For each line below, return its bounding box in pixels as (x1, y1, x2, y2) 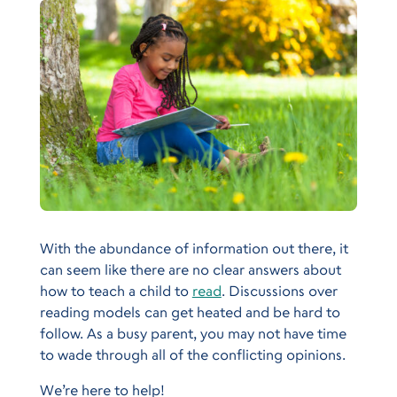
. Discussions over (221, 281, 338, 300)
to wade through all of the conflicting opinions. (39, 345, 346, 363)
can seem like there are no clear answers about (39, 260, 341, 278)
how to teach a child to (39, 281, 192, 300)
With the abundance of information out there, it (39, 238, 348, 257)
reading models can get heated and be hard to (39, 302, 340, 321)
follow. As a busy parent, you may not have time (39, 323, 346, 342)
